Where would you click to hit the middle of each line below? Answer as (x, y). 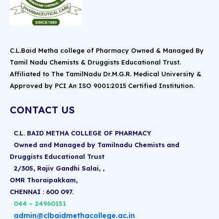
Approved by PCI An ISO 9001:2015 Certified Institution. (102, 85)
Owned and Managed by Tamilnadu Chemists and (95, 144)
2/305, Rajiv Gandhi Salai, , (57, 168)
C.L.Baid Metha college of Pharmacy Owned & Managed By (107, 50)
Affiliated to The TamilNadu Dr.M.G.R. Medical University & (106, 74)
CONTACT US (42, 109)
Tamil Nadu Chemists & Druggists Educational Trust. (95, 62)
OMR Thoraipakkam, (44, 180)
